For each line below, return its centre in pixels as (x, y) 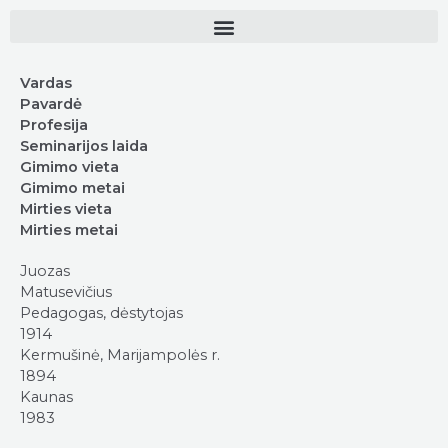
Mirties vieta (66, 209)
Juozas (45, 271)
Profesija (54, 125)
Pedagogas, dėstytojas (101, 313)
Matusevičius (66, 292)
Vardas (46, 83)
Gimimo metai (72, 188)
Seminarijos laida (84, 146)
